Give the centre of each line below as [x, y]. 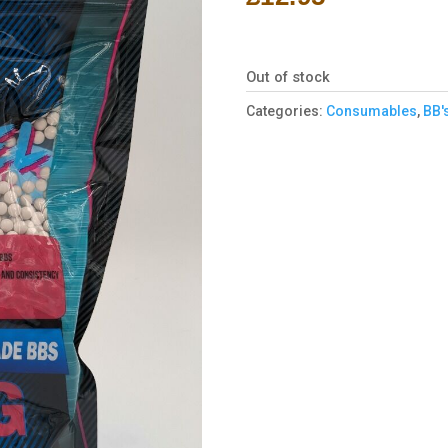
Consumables [371, 110]
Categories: [285, 110]
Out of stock [287, 76]
